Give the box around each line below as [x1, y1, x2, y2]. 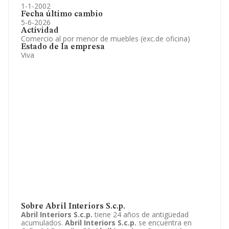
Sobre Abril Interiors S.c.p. [21, 202, 125, 211]
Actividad [21, 27, 59, 35]
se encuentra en [136, 218, 192, 227]
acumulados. [21, 218, 65, 227]
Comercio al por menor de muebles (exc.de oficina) [21, 34, 190, 43]
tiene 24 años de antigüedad [93, 210, 189, 219]
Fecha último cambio [21, 10, 103, 18]
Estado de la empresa [21, 43, 105, 51]
